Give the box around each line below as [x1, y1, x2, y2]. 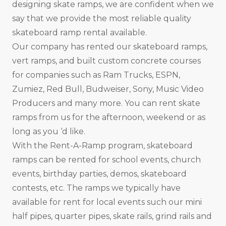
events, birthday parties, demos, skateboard [12, 168, 187, 179]
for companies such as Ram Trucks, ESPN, [12, 70, 180, 80]
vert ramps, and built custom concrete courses [12, 55, 201, 66]
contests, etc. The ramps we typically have [12, 183, 181, 193]
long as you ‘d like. [12, 126, 85, 136]
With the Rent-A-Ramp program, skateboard [12, 140, 193, 150]
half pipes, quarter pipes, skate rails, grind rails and [12, 211, 212, 221]
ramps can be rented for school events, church [12, 154, 201, 164]
